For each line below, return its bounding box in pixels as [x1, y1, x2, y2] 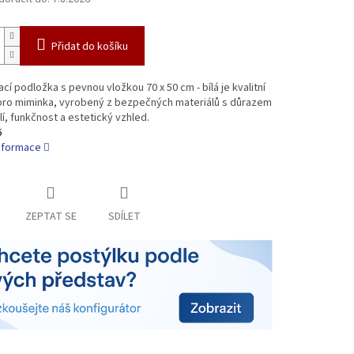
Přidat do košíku [51, 39, 128, 55]
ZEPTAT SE [24, 209, 77, 225]
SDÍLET [107, 209, 141, 225]
